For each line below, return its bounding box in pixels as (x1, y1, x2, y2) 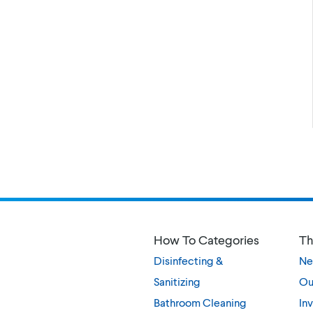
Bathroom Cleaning (154, 296, 247, 309)
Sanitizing (154, 275, 201, 288)
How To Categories (154, 232, 259, 247)
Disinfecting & (154, 254, 223, 267)
